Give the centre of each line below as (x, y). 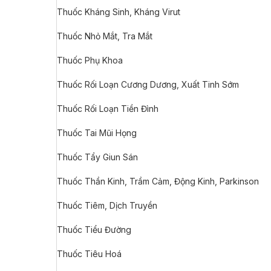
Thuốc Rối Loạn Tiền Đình (108, 109)
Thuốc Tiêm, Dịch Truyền (107, 205)
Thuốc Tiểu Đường (94, 230)
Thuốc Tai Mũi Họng (97, 133)
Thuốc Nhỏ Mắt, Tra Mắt (105, 36)
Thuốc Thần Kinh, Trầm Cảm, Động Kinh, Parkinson (158, 181)
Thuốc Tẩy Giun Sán (97, 157)
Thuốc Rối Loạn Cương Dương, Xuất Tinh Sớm (148, 84)
